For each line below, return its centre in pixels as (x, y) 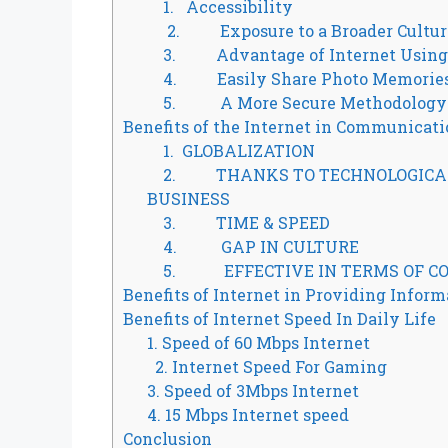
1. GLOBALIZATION (231, 151)
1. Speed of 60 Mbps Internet (259, 343)
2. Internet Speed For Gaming (267, 367)
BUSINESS (189, 199)
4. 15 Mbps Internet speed (248, 415)
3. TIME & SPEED (239, 223)
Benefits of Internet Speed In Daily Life (279, 319)
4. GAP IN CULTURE (253, 247)
